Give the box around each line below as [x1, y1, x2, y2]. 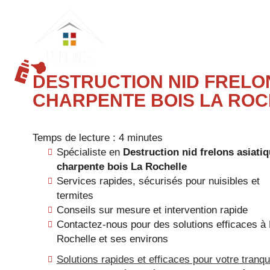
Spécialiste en [56, 146, 123, 158]
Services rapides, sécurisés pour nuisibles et [56, 175, 260, 187]
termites [56, 190, 93, 201]
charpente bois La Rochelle [56, 161, 187, 172]
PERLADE [106, 7, 148, 17]
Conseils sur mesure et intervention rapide [56, 204, 248, 216]
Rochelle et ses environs [56, 233, 168, 245]
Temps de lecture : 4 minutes [32, 132, 163, 143]
